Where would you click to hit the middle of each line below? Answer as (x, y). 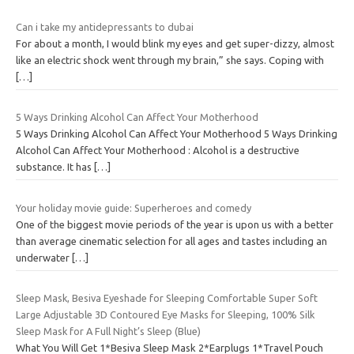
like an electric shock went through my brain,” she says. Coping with (170, 60)
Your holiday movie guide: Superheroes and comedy (134, 207)
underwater (44, 257)
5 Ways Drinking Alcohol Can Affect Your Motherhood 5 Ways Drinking (177, 134)
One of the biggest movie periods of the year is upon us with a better (175, 224)
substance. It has (55, 167)
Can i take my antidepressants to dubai (105, 26)
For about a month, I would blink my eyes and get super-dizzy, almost (175, 43)
